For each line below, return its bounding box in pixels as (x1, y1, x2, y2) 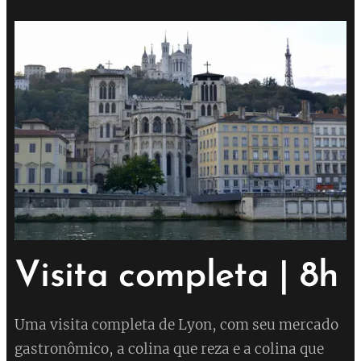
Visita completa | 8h (15, 258, 339, 295)
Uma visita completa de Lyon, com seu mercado (15, 315, 338, 334)
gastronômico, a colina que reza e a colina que (15, 339, 324, 358)
